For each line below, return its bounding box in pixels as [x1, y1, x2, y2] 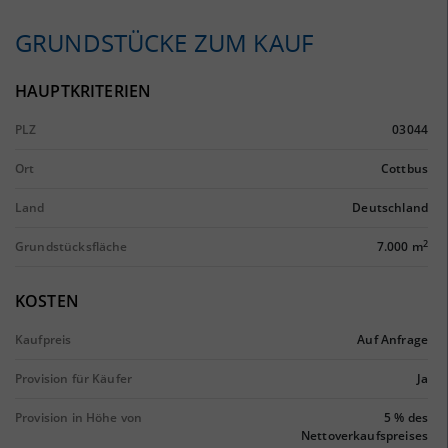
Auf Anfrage [357, 331, 428, 348]
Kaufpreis [15, 331, 72, 348]
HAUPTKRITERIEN [15, 80, 152, 102]
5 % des [383, 409, 428, 426]
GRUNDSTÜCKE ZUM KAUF [15, 26, 313, 59]
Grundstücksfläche [15, 238, 128, 255]
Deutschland [352, 199, 428, 216]
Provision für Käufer [15, 370, 132, 387]
